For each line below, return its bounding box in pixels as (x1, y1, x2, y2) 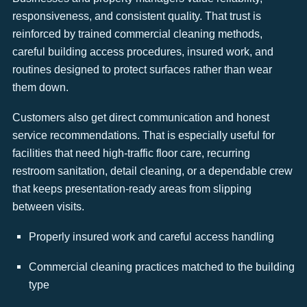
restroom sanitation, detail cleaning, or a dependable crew (12, 164, 293, 177)
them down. (12, 80, 69, 93)
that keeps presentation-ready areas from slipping (12, 182, 251, 195)
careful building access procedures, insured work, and (12, 45, 273, 58)
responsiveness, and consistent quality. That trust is (12, 9, 261, 22)
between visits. (12, 199, 84, 212)
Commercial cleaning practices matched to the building (29, 260, 295, 273)
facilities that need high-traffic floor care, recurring (12, 146, 250, 159)
